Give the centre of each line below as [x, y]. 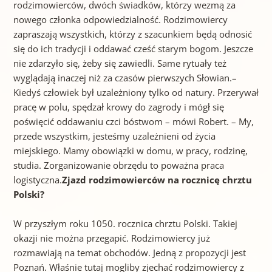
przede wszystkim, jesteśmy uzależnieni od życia [114, 136]
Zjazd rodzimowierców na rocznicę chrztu [157, 180]
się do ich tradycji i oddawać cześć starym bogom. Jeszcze [133, 49]
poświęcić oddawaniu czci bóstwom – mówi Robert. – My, [133, 122]
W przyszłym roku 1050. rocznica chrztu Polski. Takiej [125, 224]
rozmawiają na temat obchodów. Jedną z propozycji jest [129, 253]
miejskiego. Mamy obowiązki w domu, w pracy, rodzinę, [130, 151]
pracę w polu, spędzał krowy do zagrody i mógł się [118, 107]
